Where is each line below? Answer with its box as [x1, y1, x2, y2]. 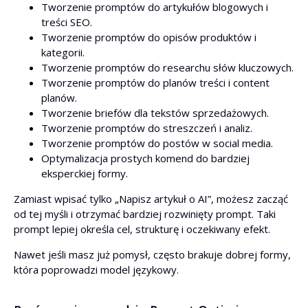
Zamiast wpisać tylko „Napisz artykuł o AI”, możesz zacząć [14, 192, 288, 206]
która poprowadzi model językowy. [14, 263, 179, 276]
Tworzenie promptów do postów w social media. [41, 136, 273, 150]
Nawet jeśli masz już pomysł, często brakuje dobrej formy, [14, 247, 291, 261]
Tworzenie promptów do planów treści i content [41, 76, 269, 89]
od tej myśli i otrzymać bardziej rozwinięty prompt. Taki [14, 207, 276, 221]
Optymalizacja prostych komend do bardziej [41, 151, 250, 165]
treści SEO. [41, 15, 92, 29]
